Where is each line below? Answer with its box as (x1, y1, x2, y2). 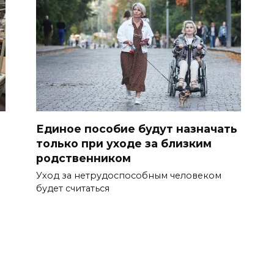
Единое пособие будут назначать (36, 122, 237, 135)
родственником (36, 151, 131, 165)
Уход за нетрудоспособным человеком (36, 170, 221, 182)
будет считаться (36, 183, 109, 194)
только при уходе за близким (36, 136, 212, 150)
